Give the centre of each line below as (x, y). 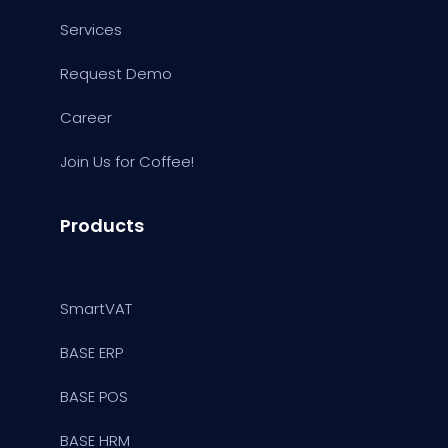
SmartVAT (96, 308)
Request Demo (116, 73)
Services (91, 29)
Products (102, 225)
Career (86, 117)
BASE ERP (91, 352)
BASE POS (94, 396)
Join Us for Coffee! (127, 161)
